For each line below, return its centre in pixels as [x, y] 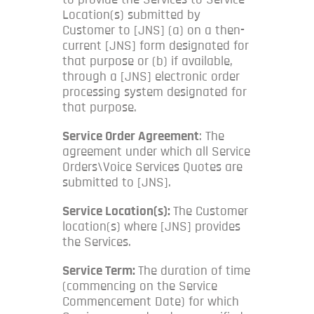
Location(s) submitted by [131, 15]
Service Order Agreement [131, 136]
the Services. [97, 242]
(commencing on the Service [140, 286]
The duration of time [194, 271]
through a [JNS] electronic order [151, 76]
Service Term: [100, 271]
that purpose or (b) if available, [148, 61]
